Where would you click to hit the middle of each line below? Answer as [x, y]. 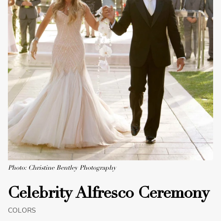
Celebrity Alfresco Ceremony [109, 195]
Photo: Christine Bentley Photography [62, 169]
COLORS [22, 211]
